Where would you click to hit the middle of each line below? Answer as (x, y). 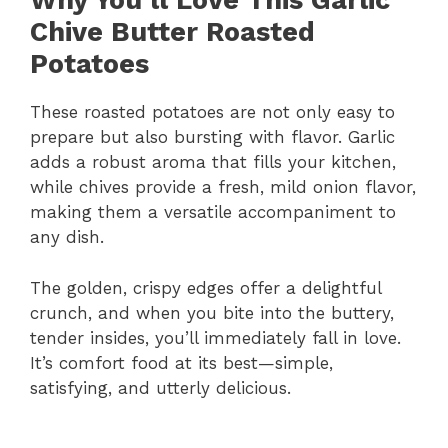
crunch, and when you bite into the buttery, (212, 312)
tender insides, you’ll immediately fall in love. (215, 337)
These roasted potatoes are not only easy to (212, 112)
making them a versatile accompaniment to (213, 212)
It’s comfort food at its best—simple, (181, 362)
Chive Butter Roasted (172, 32)
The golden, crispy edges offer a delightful (205, 287)
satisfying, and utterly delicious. (160, 387)
